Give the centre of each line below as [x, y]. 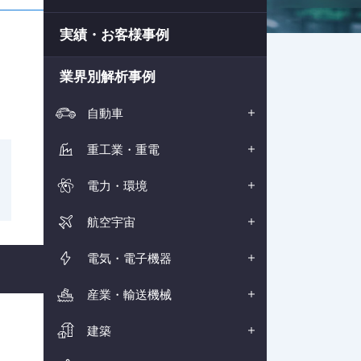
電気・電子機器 [127, 258]
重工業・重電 [121, 149]
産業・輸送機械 [127, 295]
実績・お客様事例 [114, 35]
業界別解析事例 [107, 77]
